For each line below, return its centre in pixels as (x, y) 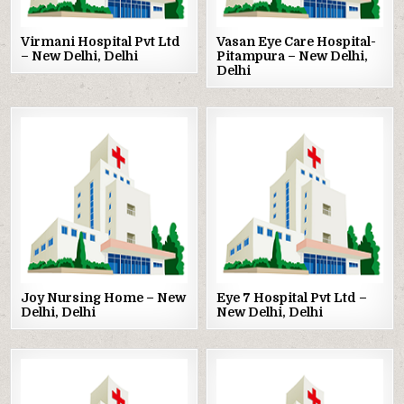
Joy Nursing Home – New (104, 298)
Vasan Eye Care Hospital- (297, 41)
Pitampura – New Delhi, (293, 55)
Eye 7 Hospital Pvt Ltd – (292, 298)
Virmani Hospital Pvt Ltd (101, 41)
